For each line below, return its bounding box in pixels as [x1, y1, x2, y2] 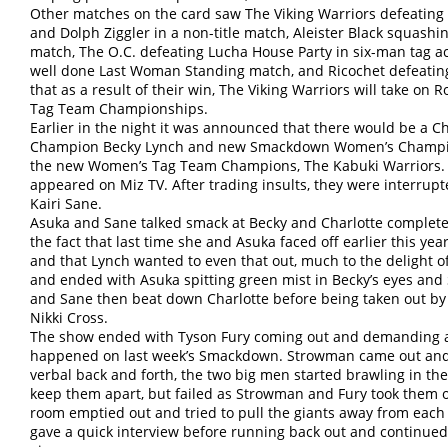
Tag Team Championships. [30, 99, 208, 119]
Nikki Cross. [30, 308, 108, 328]
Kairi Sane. [30, 194, 102, 214]
